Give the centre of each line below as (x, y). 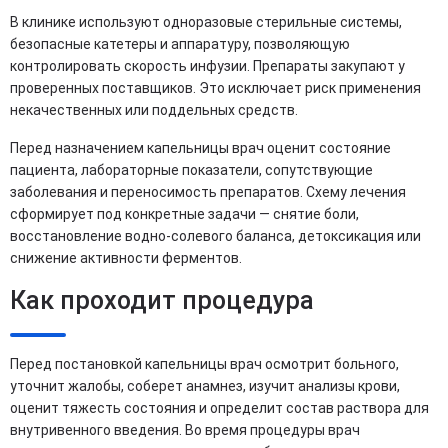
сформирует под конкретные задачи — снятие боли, (184, 213)
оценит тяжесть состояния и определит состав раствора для (219, 407)
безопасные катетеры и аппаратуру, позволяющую (180, 43)
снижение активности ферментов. (126, 257)
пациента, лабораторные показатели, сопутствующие (191, 169)
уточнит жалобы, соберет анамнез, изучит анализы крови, (205, 385)
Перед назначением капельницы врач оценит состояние (200, 147)
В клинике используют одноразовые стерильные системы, (206, 21)
